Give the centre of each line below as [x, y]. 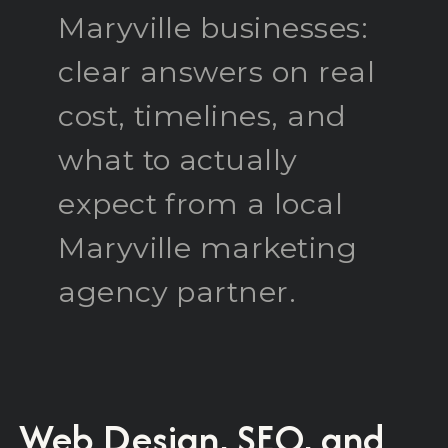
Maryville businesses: [213, 27]
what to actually [178, 159]
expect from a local [201, 203]
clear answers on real [217, 71]
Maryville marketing [208, 247]
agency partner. [177, 291]
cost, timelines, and [202, 115]
